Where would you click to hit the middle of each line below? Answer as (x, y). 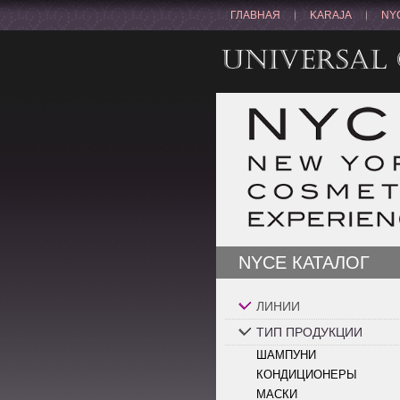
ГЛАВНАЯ (255, 15)
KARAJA (331, 15)
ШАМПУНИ (286, 355)
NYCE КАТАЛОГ (304, 262)
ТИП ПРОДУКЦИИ (309, 332)
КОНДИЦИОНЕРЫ (307, 375)
